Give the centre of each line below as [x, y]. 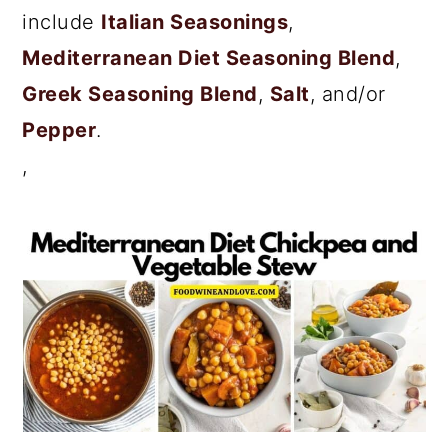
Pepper [59, 129]
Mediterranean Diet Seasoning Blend [209, 57]
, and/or [347, 93]
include [62, 21]
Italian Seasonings [195, 21]
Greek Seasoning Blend [140, 93]
